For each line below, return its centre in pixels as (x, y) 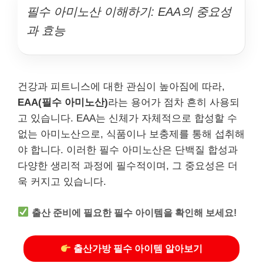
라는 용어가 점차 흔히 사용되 (174, 102)
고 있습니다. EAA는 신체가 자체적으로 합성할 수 (127, 118)
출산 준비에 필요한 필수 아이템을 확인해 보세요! (134, 212)
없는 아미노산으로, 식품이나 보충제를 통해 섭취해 (131, 134)
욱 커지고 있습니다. (62, 182)
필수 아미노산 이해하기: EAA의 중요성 (129, 12)
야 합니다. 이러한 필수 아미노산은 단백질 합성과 (128, 150)
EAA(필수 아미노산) (63, 102)
